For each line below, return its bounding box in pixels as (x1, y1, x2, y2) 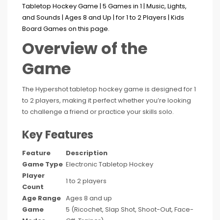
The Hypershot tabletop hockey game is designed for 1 (22, 84, 196, 94)
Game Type (22, 160, 63, 169)
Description (66, 148, 108, 158)
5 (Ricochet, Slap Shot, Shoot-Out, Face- (66, 205, 193, 214)
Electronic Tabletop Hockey (66, 160, 153, 169)
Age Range (22, 193, 61, 203)
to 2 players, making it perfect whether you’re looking (22, 96, 191, 105)
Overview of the (22, 37, 147, 59)
